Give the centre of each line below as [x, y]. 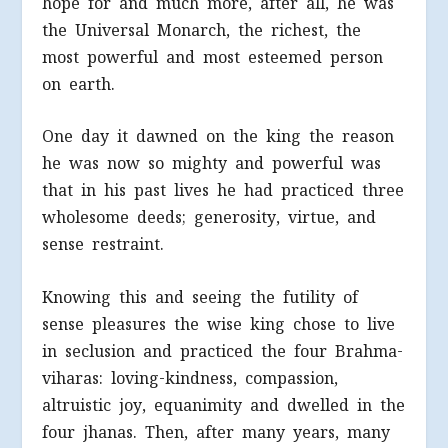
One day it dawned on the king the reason [218, 137]
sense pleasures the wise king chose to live [219, 324]
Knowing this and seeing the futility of [200, 297]
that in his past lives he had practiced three [223, 191]
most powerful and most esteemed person [213, 57]
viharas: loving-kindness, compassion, [190, 378]
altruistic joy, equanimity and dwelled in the [224, 405]
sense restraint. [103, 245]
